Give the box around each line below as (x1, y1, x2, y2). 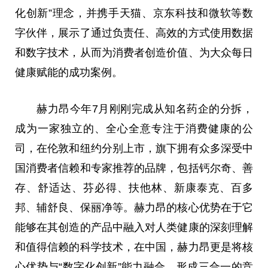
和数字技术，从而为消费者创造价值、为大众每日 (15, 46, 253, 59)
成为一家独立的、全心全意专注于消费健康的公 (15, 123, 253, 135)
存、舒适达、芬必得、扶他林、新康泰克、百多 (15, 182, 253, 194)
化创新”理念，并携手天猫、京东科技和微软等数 (15, 7, 253, 19)
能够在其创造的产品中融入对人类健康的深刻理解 (15, 221, 253, 234)
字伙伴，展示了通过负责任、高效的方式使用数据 (15, 26, 253, 39)
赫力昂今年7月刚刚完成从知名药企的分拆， (36, 103, 253, 115)
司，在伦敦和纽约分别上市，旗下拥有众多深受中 (15, 142, 253, 155)
